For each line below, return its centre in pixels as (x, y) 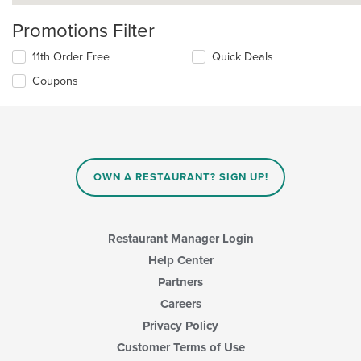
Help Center (180, 260)
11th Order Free (71, 57)
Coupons (55, 81)
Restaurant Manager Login (180, 238)
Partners (180, 282)
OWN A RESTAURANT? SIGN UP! (180, 178)
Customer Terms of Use (180, 347)
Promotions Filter (83, 31)
